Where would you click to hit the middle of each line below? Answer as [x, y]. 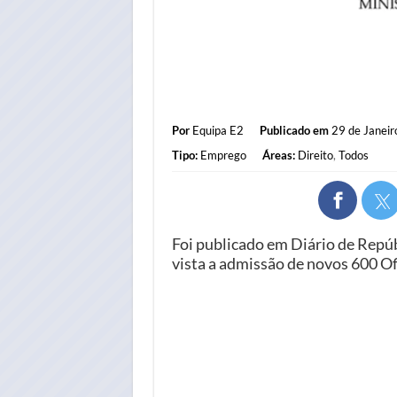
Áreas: [278, 155]
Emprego [223, 155]
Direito [315, 155]
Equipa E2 [218, 130]
